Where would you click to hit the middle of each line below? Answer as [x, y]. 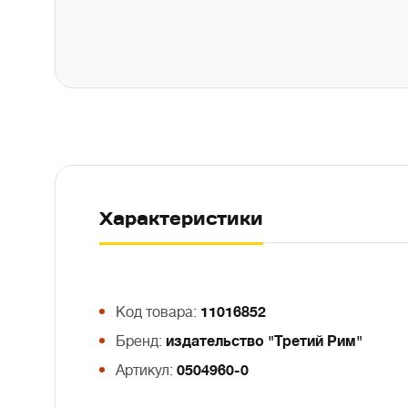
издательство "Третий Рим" [264, 342]
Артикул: [146, 371]
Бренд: [141, 342]
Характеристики [181, 219]
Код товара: [158, 312]
